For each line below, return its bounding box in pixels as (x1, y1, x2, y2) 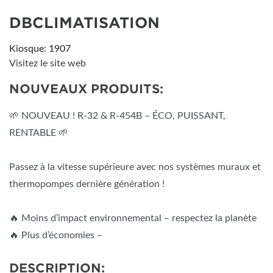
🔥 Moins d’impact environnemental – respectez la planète (9, 213, 257, 223)
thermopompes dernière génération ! (9, 179, 165, 189)
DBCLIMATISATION (9, 14, 160, 32)
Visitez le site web (9, 58, 86, 68)
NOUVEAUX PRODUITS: (9, 82, 163, 96)
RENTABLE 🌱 (9, 128, 68, 138)
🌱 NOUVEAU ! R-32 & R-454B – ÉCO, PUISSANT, (9, 111, 225, 121)
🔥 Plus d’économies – (9, 230, 102, 240)
